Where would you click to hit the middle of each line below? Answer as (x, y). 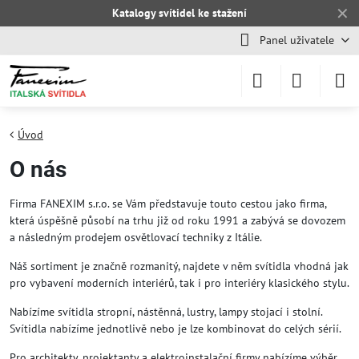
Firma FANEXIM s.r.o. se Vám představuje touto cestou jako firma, (168, 204)
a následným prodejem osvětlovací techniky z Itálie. (136, 237)
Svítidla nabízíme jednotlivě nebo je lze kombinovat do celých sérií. (175, 329)
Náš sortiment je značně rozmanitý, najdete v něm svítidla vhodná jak (179, 266)
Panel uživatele (296, 40)
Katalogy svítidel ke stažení (179, 13)
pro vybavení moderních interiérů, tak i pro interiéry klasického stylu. (179, 283)
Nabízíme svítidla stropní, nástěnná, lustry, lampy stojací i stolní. (166, 312)
